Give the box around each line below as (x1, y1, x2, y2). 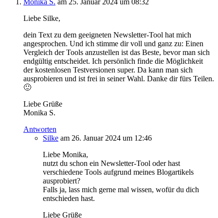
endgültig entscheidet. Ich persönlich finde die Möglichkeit (23, 56, 203, 65)
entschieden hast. (43, 194, 95, 202)
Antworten (23, 125, 56, 133)
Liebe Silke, (23, 14, 60, 22)
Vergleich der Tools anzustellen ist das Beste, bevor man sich (23, 48, 210, 56)
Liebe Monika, (43, 150, 88, 159)
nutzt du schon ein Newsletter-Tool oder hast (43, 159, 180, 167)
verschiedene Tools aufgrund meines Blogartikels (43, 167, 194, 176)
